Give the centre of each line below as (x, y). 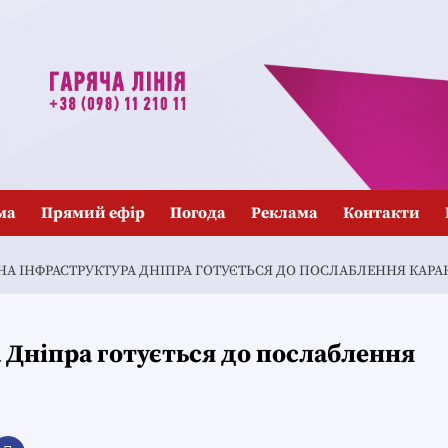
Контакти (381, 213)
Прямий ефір (93, 213)
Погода (198, 213)
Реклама (284, 213)
